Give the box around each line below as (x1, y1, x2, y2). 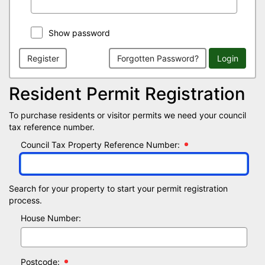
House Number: (21, 213, 81, 223)
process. (9, 195, 42, 205)
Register (27, 53, 59, 63)
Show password (49, 28, 110, 38)
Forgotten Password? (117, 53, 199, 63)
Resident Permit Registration (9, 83, 245, 104)
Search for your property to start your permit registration (9, 183, 228, 193)
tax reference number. (9, 122, 95, 132)
